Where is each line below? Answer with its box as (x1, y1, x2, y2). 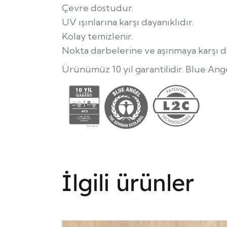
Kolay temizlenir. (62, 30, 133, 42)
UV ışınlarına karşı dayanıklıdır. (62, 16, 194, 28)
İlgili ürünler (61, 168, 194, 197)
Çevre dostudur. (62, 2, 133, 14)
